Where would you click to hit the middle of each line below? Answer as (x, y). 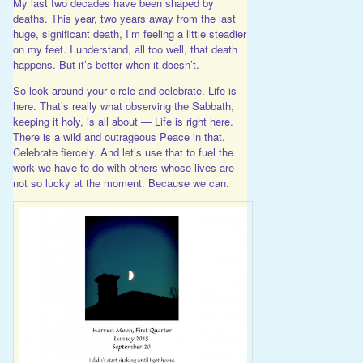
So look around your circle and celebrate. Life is (124, 91)
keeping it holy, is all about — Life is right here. (123, 122)
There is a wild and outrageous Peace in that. (119, 137)
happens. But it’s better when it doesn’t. (106, 65)
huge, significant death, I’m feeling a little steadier (129, 34)
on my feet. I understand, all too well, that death (125, 49)
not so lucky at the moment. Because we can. (121, 183)
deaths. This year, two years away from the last (124, 19)
